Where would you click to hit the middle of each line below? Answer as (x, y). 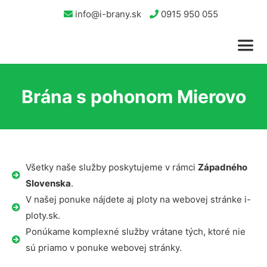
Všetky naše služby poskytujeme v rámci (111, 167)
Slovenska (48, 183)
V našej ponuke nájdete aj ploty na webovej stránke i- (138, 199)
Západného (222, 167)
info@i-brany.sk (107, 14)
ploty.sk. (43, 215)
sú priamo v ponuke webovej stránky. (103, 248)
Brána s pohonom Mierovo (133, 97)
